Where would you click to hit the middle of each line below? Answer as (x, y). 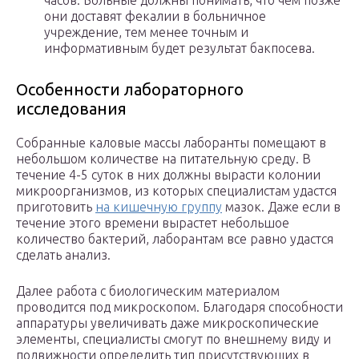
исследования (71, 109)
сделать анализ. (63, 255)
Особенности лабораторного (130, 90)
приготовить (56, 207)
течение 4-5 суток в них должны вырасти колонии (168, 175)
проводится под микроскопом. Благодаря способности (179, 307)
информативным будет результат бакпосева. (179, 48)
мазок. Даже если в (281, 207)
